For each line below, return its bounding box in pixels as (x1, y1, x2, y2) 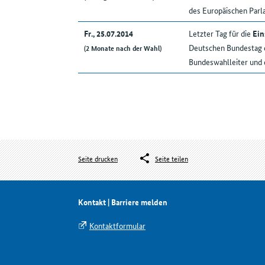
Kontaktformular (89, 219, 146, 232)
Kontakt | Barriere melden (78, 196, 167, 208)
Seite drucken (78, 153, 118, 164)
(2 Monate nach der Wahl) (83, 43, 161, 53)
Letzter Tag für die (188, 27, 253, 40)
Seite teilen (155, 153, 188, 164)
